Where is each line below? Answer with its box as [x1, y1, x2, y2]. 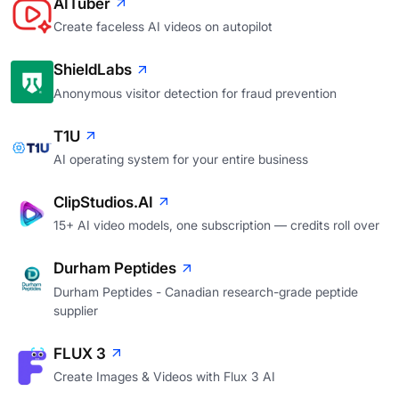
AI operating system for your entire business [53, 151, 308, 167]
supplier [53, 302, 98, 318]
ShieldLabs [53, 61, 132, 79]
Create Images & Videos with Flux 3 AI [53, 369, 275, 385]
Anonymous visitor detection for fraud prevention [53, 85, 337, 101]
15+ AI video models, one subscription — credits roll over [53, 217, 379, 233]
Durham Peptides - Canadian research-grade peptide [53, 283, 358, 299]
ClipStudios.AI [53, 192, 153, 211]
